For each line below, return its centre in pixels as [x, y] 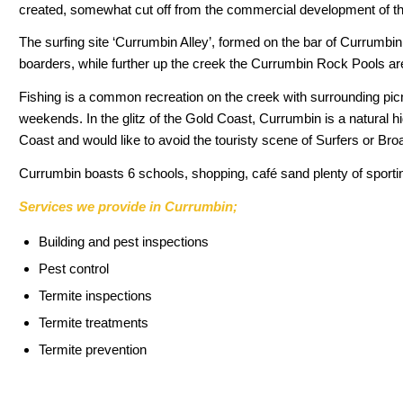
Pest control [74, 269]
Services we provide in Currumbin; [128, 206]
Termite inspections [95, 296]
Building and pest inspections [124, 242]
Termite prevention [93, 350]
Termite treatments [94, 323]
